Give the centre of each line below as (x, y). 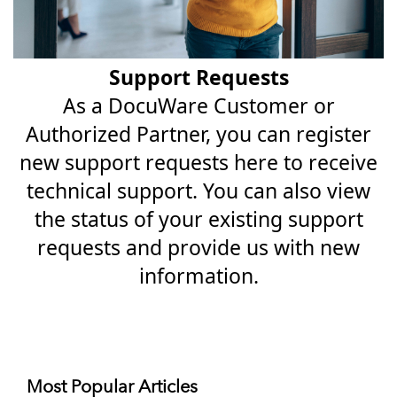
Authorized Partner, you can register (198, 134)
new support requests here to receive (198, 163)
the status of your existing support (198, 219)
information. (198, 276)
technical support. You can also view (198, 191)
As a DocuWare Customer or (198, 106)
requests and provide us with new (198, 248)
